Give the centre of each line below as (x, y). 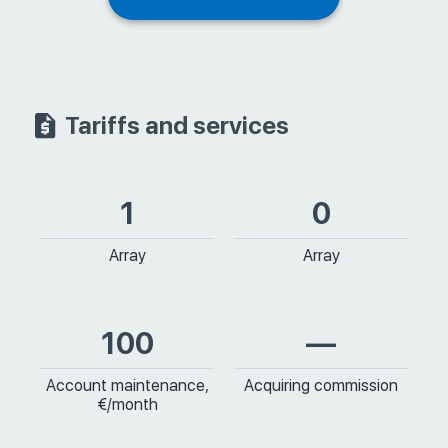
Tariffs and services (177, 125)
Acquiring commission (321, 385)
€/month (127, 404)
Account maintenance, (127, 385)
